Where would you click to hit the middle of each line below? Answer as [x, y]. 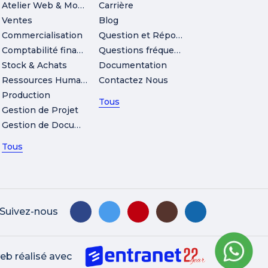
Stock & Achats [35, 65]
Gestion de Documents [78, 125]
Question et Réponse [179, 35]
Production [26, 95]
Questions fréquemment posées [177, 50]
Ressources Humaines [84, 80]
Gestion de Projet [40, 110]
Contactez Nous [133, 80]
